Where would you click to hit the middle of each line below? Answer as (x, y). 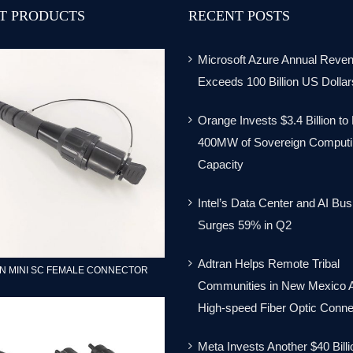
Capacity (221, 165)
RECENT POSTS (239, 16)
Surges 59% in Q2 (245, 225)
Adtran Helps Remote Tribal (269, 264)
